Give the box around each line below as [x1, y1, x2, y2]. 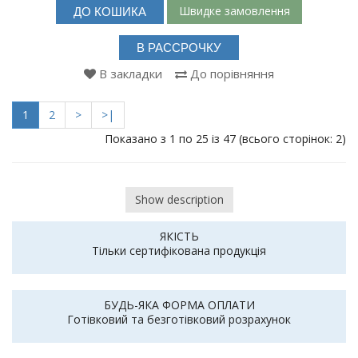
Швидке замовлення [179, 3, 290, 19]
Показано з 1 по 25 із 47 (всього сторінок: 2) [105, 130, 346, 146]
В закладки [99, 65, 162, 82]
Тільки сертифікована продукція [92, 243, 266, 259]
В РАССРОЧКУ [137, 40, 221, 54]
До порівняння [190, 65, 274, 82]
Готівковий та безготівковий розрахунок [67, 312, 291, 328]
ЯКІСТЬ [159, 229, 199, 245]
